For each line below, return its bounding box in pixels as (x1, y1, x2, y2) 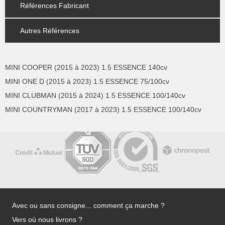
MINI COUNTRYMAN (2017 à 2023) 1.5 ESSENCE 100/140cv (5, 105, 201, 114)
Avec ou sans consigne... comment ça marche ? (12, 201, 165, 210)
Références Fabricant (20, 1, 89, 10)
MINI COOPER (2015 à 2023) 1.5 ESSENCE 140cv (5, 63, 167, 71)
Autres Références (20, 26, 79, 35)
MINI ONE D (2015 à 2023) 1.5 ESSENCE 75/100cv (5, 77, 169, 85)
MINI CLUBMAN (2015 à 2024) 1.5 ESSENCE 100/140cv (5, 91, 185, 99)
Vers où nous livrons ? (12, 215, 82, 224)
